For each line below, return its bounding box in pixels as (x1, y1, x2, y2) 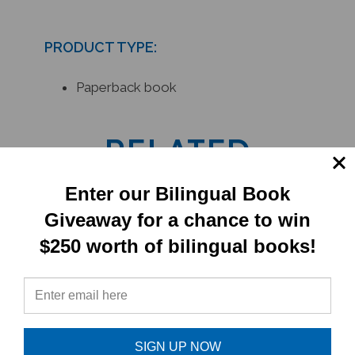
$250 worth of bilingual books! (39, 235, 316, 257)
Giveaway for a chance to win (44, 208, 311, 231)
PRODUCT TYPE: (44, 31, 157, 48)
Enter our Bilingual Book (65, 182, 290, 204)
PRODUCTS (88, 155, 267, 195)
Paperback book (75, 71, 177, 88)
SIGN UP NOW (134, 339, 221, 353)
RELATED (103, 123, 251, 163)
